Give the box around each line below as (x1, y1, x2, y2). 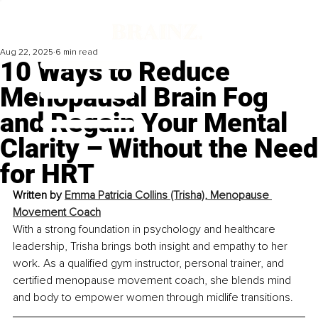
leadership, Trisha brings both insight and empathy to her (13, 239, 290, 254)
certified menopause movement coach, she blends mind (13, 273, 294, 288)
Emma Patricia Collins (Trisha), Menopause (65, 188, 272, 203)
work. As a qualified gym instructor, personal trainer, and (13, 256, 287, 271)
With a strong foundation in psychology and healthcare (13, 222, 278, 237)
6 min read (55, 47, 98, 58)
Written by (13, 188, 65, 203)
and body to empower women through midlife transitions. (13, 290, 293, 305)
